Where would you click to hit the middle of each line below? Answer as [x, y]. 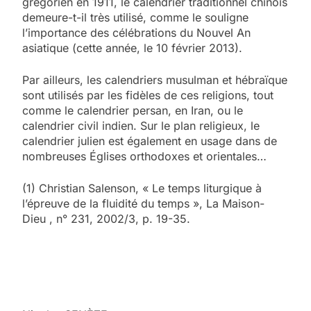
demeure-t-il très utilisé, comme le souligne [135, 18]
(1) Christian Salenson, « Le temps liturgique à [142, 188]
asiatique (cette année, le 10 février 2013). [134, 48]
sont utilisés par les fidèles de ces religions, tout [148, 95]
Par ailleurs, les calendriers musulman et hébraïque [155, 80]
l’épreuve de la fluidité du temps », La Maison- [143, 204]
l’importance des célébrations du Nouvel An [136, 33]
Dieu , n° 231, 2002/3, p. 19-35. [106, 219]
